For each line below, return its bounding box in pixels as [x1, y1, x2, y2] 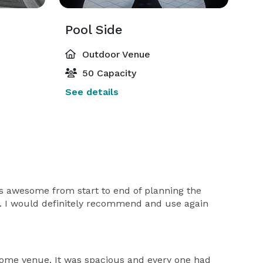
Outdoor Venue [79, 49, 150, 60]
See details [65, 86, 119, 97]
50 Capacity [79, 68, 136, 79]
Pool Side [65, 22, 123, 37]
